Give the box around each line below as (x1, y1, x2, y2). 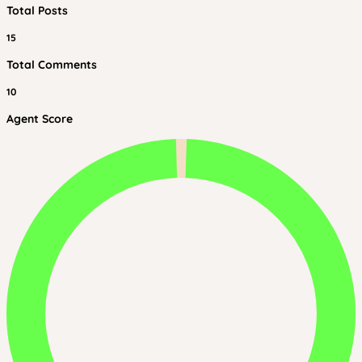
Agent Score (6, 112, 73, 126)
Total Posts (6, 3, 68, 18)
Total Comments (6, 57, 97, 72)
